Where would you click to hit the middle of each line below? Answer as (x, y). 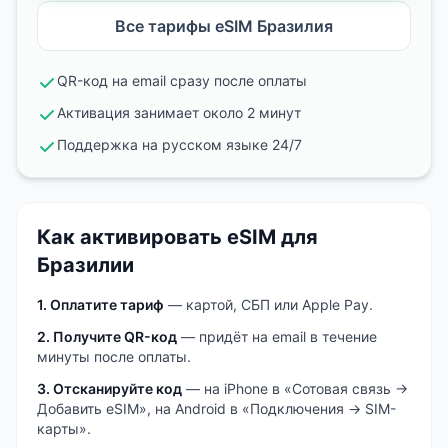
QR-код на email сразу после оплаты (182, 80)
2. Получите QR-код (107, 336)
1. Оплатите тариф (100, 304)
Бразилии (85, 265)
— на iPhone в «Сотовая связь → (295, 388)
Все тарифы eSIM (186, 26)
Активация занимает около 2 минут (179, 112)
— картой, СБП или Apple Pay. (268, 304)
